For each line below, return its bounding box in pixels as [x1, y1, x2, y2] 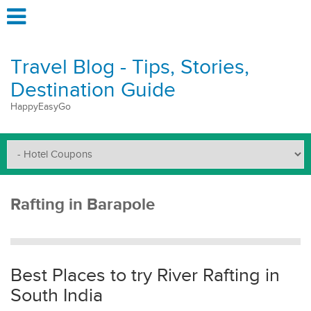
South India [10, 285, 103, 307]
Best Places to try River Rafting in [10, 264, 280, 287]
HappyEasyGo [10, 101, 71, 112]
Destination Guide [10, 78, 176, 103]
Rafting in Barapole [10, 194, 155, 215]
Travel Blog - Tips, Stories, [10, 55, 249, 80]
